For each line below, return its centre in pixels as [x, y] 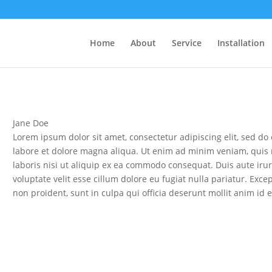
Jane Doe [30, 123]
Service [187, 43]
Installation [241, 43]
